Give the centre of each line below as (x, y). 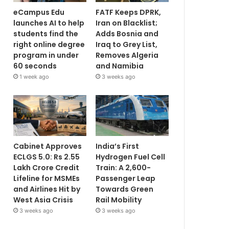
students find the (46, 33)
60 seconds (35, 66)
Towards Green (125, 189)
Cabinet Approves (48, 146)
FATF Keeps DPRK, (129, 12)
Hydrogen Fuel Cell (131, 157)
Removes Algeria (127, 55)
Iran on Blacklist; (127, 23)
